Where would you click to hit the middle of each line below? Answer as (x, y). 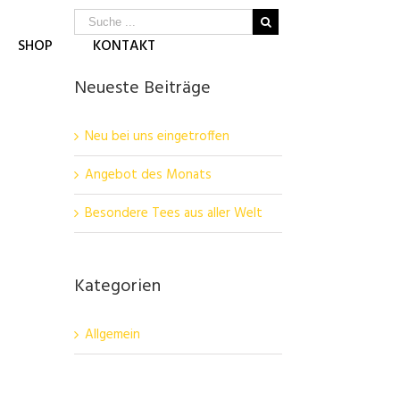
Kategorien (117, 287)
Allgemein (112, 335)
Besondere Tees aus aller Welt (174, 213)
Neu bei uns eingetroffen (157, 137)
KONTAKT (124, 46)
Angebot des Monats (148, 175)
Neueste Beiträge (142, 88)
